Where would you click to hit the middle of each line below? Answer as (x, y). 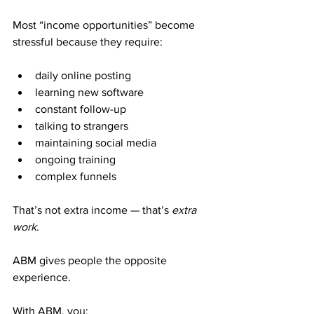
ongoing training (75, 159)
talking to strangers (82, 126)
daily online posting (83, 75)
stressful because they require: (88, 42)
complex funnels (76, 176)
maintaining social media (96, 143)
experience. (42, 277)
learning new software (89, 92)
